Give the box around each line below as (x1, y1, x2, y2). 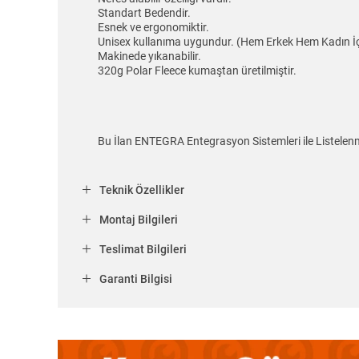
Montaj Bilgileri (99, 213, 178, 227)
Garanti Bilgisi (99, 272, 172, 286)
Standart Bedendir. (98, 6, 191, 20)
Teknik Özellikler (99, 184, 184, 197)
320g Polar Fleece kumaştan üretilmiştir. (98, 64, 296, 78)
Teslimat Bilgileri (99, 243, 187, 256)
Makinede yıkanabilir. (98, 50, 201, 63)
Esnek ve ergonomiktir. (98, 21, 209, 34)
